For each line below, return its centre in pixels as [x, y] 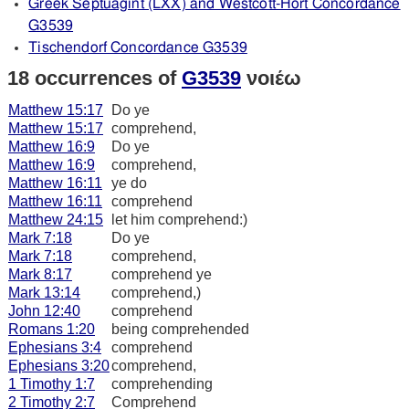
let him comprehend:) [179, 219]
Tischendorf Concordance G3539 [138, 48]
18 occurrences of [94, 78]
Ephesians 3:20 [59, 365]
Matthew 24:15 [56, 219]
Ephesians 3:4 [55, 347]
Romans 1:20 [52, 329]
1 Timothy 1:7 [52, 383]
